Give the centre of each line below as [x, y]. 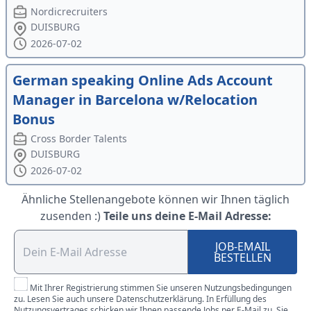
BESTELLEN [243, 258]
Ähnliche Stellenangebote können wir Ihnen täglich [155, 200]
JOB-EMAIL [243, 247]
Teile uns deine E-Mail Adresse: [187, 216]
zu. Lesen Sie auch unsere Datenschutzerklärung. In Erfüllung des [140, 299]
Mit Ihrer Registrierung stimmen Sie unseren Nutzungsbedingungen [161, 288]
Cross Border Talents [79, 139]
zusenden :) [70, 216]
